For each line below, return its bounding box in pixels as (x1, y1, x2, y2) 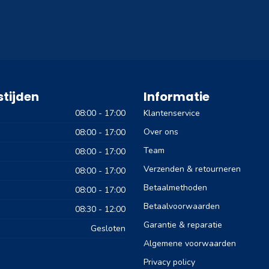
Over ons (144, 126, 178, 138)
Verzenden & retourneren (144, 163, 241, 175)
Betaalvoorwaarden (144, 201, 220, 213)
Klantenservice (144, 107, 200, 119)
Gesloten (91, 223, 125, 235)
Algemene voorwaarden (144, 238, 236, 250)
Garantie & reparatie (144, 219, 222, 231)
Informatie (144, 88, 210, 106)
